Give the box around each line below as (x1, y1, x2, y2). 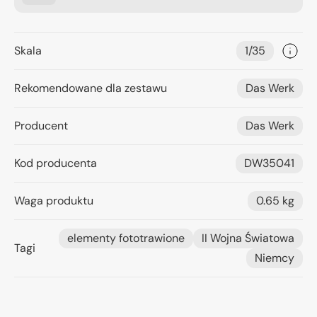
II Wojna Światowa (202, 231, 294, 246)
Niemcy (255, 250, 294, 265)
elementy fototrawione (67, 231, 185, 246)
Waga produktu (14, 193, 93, 208)
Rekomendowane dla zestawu (14, 81, 167, 96)
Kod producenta (14, 156, 97, 171)
